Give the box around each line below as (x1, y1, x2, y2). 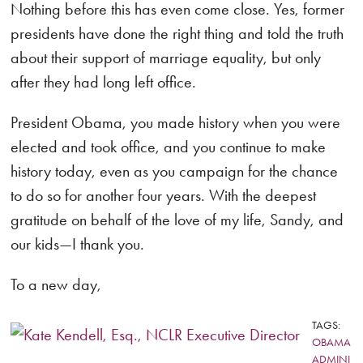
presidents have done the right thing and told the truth (11, 23, 344, 43)
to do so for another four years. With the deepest (11, 186, 317, 205)
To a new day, (11, 275, 102, 294)
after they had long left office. (11, 72, 197, 92)
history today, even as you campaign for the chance (11, 161, 339, 181)
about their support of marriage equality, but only (11, 48, 322, 67)
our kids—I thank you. (11, 234, 145, 254)
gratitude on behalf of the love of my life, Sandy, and (11, 210, 344, 229)
